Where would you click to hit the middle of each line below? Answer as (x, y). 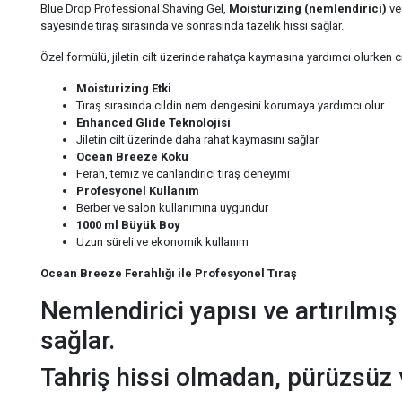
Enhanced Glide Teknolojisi (154, 123)
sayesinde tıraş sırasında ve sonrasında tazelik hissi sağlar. (192, 26)
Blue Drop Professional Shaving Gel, (135, 9)
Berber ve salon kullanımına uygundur (173, 208)
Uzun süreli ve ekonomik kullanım (163, 242)
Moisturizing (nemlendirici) (308, 9)
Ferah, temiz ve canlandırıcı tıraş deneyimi (184, 174)
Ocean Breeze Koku (133, 157)
